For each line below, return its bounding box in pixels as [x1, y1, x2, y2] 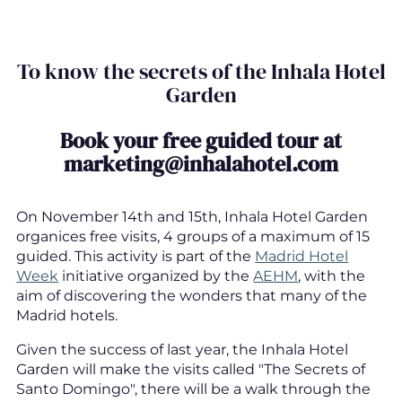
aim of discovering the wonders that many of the [16, 286, 368, 304]
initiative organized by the [58, 267, 254, 284]
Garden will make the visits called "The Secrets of [16, 360, 366, 378]
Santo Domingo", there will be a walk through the [16, 380, 371, 398]
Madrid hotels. [16, 306, 118, 324]
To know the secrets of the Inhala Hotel [16, 57, 386, 87]
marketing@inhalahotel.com [64, 149, 338, 179]
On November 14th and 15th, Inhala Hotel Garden [16, 207, 369, 225]
